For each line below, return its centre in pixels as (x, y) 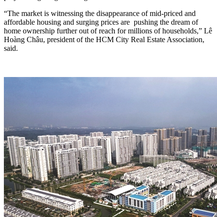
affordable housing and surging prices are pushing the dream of (101, 22)
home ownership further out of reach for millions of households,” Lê (108, 31)
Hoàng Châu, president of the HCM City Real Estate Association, (104, 40)
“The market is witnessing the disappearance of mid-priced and (100, 14)
